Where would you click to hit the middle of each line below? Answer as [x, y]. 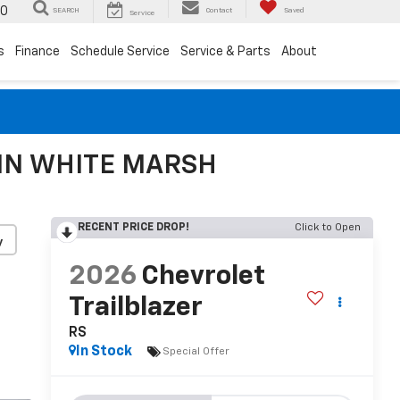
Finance [37, 52]
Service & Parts [225, 52]
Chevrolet [203, 277]
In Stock [104, 352]
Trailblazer [135, 308]
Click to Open [328, 228]
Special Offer [196, 351]
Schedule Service [120, 52]
